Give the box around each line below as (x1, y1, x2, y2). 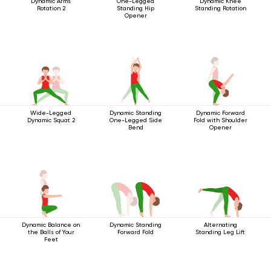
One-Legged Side (109, 117, 162, 123)
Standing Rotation (194, 5, 246, 11)
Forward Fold (117, 229, 154, 235)
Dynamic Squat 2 (27, 117, 75, 123)
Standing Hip (117, 5, 154, 11)
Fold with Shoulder (193, 117, 247, 123)
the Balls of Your (27, 229, 74, 235)
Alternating (203, 221, 237, 228)
